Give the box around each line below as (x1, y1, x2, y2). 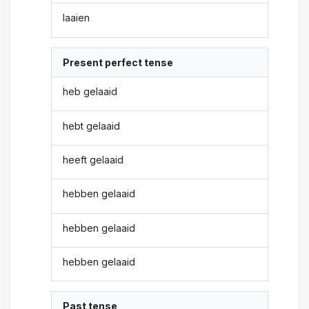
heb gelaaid (63, 86, 118, 98)
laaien (63, 12, 90, 24)
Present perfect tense (63, 56, 174, 68)
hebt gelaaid (63, 119, 121, 132)
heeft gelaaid (63, 153, 124, 166)
